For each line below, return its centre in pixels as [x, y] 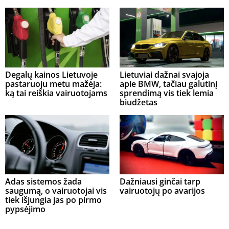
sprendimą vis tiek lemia [167, 93]
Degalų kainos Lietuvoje [51, 74]
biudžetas [139, 102]
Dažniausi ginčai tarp [160, 182]
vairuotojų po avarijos [162, 191]
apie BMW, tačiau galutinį [168, 84]
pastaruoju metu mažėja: [53, 84]
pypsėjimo [25, 209]
